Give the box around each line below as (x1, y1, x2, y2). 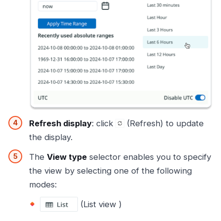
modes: (29, 180, 57, 190)
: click (92, 118, 115, 129)
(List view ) (78, 199, 122, 210)
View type (47, 152, 87, 162)
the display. (29, 132, 73, 143)
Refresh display (29, 118, 92, 129)
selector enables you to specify (87, 152, 211, 162)
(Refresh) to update (124, 118, 204, 129)
